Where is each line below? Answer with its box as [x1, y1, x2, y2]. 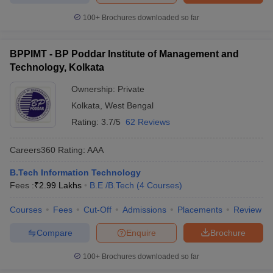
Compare [36, 227, 73, 238]
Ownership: [71, 84, 118, 94]
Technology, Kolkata [10, 62, 104, 73]
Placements [177, 205, 222, 214]
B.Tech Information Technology [10, 168, 141, 177]
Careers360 [10, 144, 55, 155]
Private [118, 84, 144, 94]
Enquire [126, 227, 156, 238]
